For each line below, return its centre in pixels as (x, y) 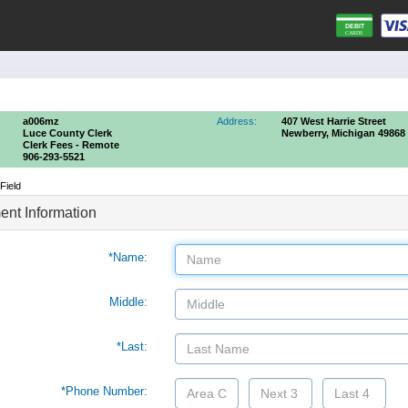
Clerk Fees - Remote (71, 145)
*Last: (132, 347)
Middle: (128, 302)
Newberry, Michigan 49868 (343, 133)
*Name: (127, 257)
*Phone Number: (104, 391)
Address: (237, 121)
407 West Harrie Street (334, 121)
